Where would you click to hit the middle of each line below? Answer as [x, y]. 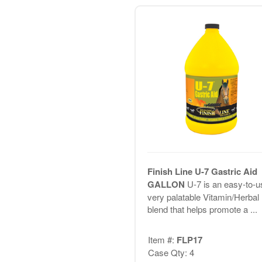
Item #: [162, 240]
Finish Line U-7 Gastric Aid [202, 171]
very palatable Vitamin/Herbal [203, 196]
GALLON [167, 184]
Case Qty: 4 [171, 253]
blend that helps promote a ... [202, 209]
